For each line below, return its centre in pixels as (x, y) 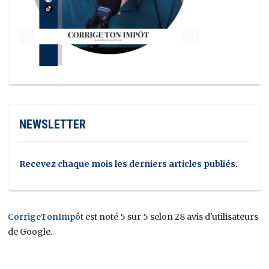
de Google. (30, 231)
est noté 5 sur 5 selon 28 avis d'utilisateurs (171, 216)
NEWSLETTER (53, 124)
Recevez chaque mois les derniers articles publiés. (129, 164)
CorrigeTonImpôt (46, 216)
